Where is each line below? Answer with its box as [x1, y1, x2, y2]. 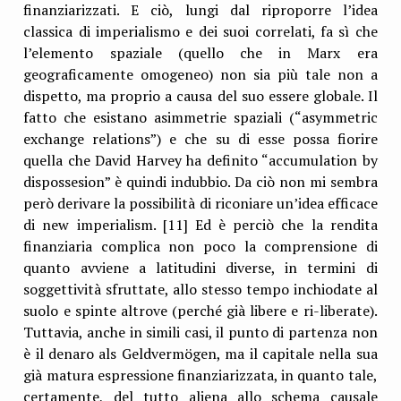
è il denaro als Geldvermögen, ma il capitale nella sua [23, 343, 378, 363]
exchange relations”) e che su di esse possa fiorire [23, 128, 378, 149]
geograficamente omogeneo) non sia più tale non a [23, 64, 378, 84]
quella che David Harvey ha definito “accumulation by [23, 149, 378, 170]
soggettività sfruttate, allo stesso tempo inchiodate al [23, 278, 378, 299]
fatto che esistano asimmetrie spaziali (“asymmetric [23, 107, 378, 127]
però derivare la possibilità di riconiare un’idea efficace [23, 192, 378, 213]
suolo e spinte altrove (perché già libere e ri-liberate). [23, 300, 378, 320]
